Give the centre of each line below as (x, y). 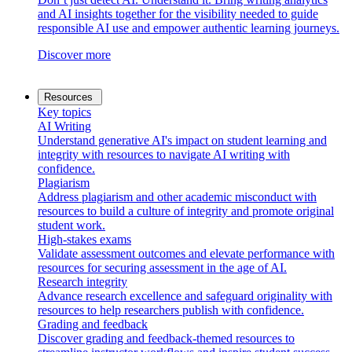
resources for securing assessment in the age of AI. (162, 267)
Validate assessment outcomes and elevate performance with (186, 253)
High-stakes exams (84, 239)
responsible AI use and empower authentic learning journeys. (189, 27)
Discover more (74, 54)
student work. (71, 225)
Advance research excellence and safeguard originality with (185, 295)
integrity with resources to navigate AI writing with (164, 154)
